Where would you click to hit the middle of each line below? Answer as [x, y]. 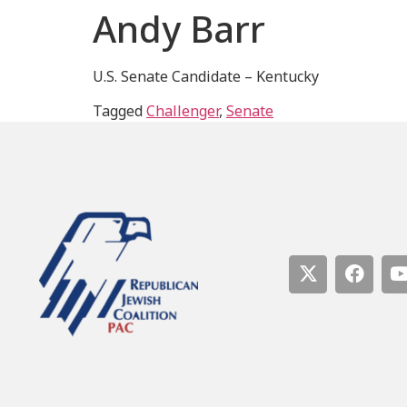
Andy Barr [179, 29]
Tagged [119, 111]
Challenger [183, 111]
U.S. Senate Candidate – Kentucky [206, 76]
